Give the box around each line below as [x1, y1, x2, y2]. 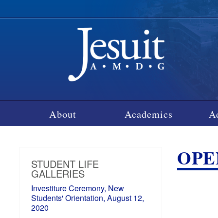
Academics [125, 107, 173, 121]
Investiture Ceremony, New [31, 182, 125, 194]
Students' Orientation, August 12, [31, 192, 145, 203]
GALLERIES [31, 166, 85, 181]
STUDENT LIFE [31, 156, 99, 171]
